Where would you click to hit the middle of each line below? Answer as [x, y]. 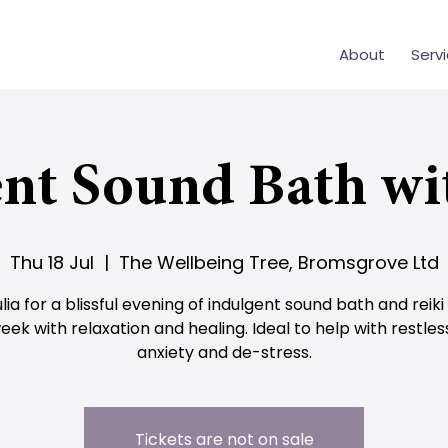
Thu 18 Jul [51, 262]
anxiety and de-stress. [224, 352]
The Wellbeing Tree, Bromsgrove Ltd [278, 262]
